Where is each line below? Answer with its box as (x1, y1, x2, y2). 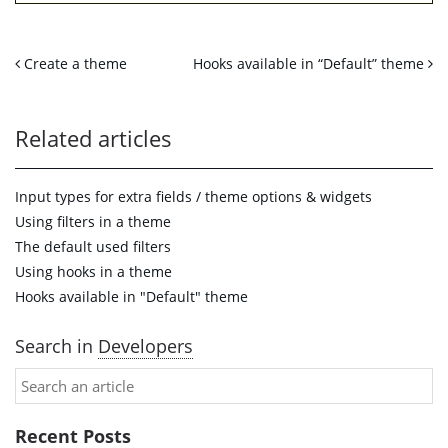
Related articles (15, 124, 172, 153)
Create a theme (20, 54, 127, 73)
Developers (98, 334, 193, 358)
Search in (15, 334, 98, 358)
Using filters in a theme (15, 212, 171, 231)
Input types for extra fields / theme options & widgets (15, 187, 372, 206)
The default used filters (15, 237, 171, 256)
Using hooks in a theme (15, 262, 172, 281)
